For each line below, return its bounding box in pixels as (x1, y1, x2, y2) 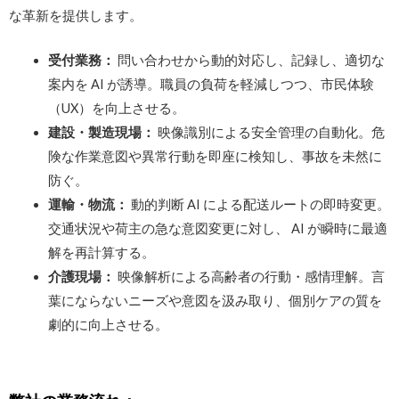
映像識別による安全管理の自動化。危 (154, 125, 385, 141)
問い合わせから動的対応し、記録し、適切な (117, 53, 385, 69)
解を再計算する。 (47, 245, 155, 261)
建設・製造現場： (47, 125, 155, 141)
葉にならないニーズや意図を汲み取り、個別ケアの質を (47, 293, 382, 309)
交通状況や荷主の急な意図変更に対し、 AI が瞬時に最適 (47, 221, 387, 237)
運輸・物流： (47, 197, 128, 213)
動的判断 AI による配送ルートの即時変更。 (127, 197, 390, 213)
